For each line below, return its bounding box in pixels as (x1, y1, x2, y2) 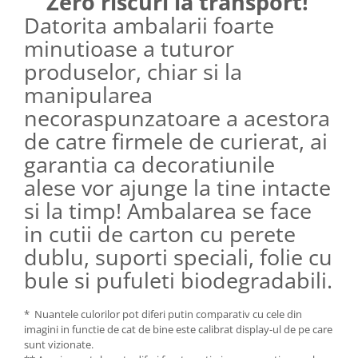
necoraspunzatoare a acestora (24, 103, 330, 133)
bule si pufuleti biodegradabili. (24, 265, 332, 296)
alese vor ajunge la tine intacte (24, 173, 331, 203)
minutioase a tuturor (24, 34, 234, 64)
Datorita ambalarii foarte (24, 10, 274, 41)
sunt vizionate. (24, 337, 93, 352)
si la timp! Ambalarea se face (24, 196, 312, 226)
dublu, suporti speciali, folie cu (24, 242, 332, 272)
